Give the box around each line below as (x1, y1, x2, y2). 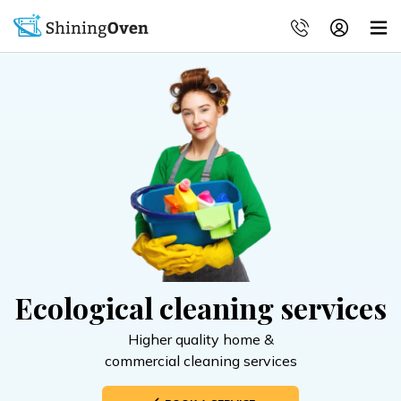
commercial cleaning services (104, 351, 297, 370)
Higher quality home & (127, 329, 274, 348)
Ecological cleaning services (14, 287, 387, 327)
